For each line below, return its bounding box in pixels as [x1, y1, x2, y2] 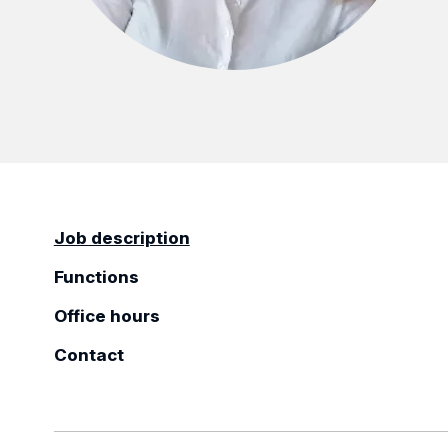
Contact [53, 345, 124, 365]
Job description [53, 228, 190, 248]
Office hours [53, 306, 160, 326]
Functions [53, 267, 139, 287]
